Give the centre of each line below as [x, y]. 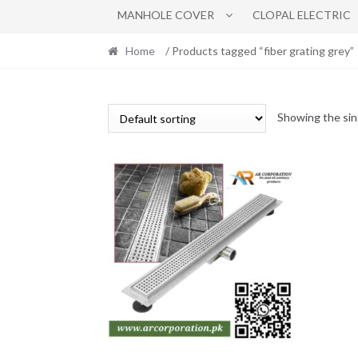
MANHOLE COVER [166, 14]
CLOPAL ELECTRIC [301, 14]
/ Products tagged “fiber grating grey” [258, 50]
